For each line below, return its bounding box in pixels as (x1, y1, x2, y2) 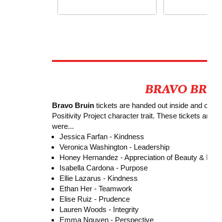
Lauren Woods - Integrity (59, 205, 139, 214)
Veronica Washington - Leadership (59, 142, 169, 151)
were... (52, 121, 74, 130)
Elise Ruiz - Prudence (59, 194, 130, 203)
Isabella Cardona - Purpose (59, 163, 148, 172)
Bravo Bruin (52, 101, 94, 110)
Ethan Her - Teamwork (59, 184, 132, 193)
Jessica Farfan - (59, 132, 114, 141)
